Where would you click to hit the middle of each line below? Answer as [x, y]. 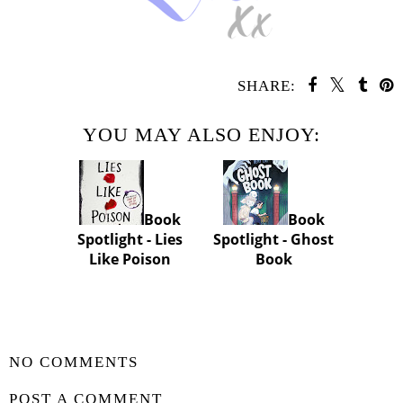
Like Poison [130, 260]
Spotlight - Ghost [273, 240]
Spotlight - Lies [130, 240]
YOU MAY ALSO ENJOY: [201, 135]
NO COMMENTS [74, 362]
